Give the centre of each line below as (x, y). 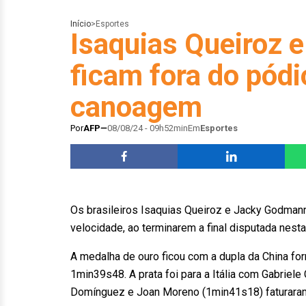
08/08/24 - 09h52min (148, 128)
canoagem (136, 107)
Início (81, 24)
